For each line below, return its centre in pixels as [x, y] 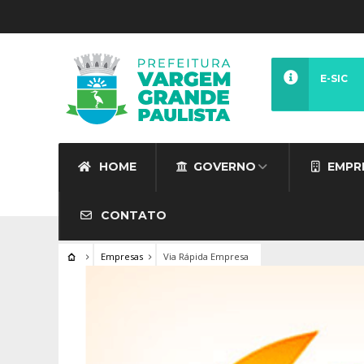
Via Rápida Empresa [206, 256]
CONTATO [132, 215]
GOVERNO [225, 167]
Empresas [121, 256]
